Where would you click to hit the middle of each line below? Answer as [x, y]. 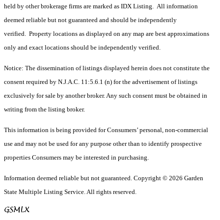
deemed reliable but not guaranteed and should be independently [90, 20]
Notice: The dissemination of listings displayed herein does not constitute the [107, 68]
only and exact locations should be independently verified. [82, 48]
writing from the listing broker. [44, 110]
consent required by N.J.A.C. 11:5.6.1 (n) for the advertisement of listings [101, 82]
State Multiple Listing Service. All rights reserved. [71, 192]
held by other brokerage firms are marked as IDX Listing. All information [101, 6]
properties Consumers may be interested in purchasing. [77, 158]
